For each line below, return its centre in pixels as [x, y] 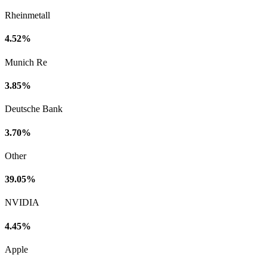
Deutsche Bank [34, 109]
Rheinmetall [27, 15]
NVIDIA [22, 203]
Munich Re [26, 62]
